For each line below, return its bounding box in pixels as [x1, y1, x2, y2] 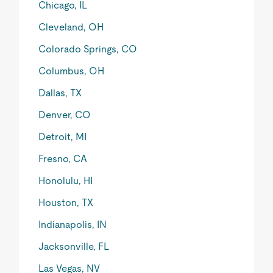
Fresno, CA [38, 153, 88, 165]
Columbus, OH [38, 65, 105, 77]
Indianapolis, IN [38, 219, 107, 230]
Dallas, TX [38, 87, 82, 99]
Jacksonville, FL [38, 241, 110, 252]
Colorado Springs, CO [38, 43, 138, 55]
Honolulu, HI [38, 175, 93, 186]
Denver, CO [38, 109, 91, 121]
